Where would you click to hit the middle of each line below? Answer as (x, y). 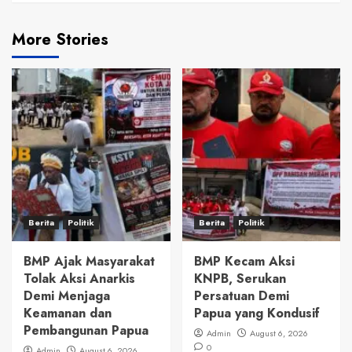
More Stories (60, 39)
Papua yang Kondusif (257, 313)
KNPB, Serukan (240, 278)
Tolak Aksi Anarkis (79, 278)
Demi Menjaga (67, 295)
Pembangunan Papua (86, 330)
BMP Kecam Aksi (244, 261)
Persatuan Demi (241, 295)
